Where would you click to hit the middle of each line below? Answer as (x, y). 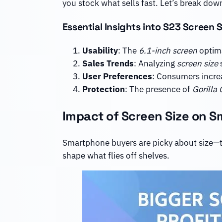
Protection (103, 89)
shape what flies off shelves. (116, 156)
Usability (100, 51)
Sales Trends (108, 64)
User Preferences (117, 77)
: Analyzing (155, 64)
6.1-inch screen (168, 51)
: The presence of (158, 89)
